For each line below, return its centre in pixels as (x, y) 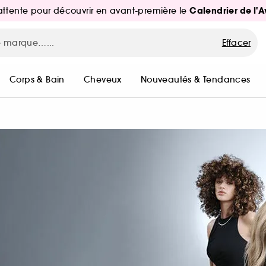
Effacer (236, 43)
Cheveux (102, 80)
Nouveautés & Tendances (195, 80)
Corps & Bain (37, 80)
